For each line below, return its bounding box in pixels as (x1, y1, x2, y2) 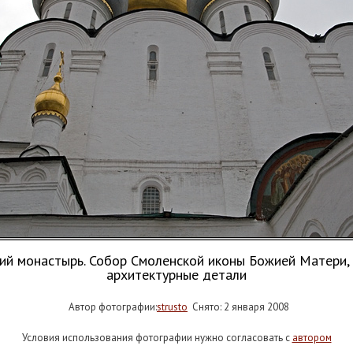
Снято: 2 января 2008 (187, 300, 289, 314)
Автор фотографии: (63, 300, 157, 314)
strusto (156, 300, 188, 314)
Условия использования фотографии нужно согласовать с (21, 331, 292, 344)
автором (292, 331, 332, 344)
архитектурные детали (106, 266, 247, 284)
